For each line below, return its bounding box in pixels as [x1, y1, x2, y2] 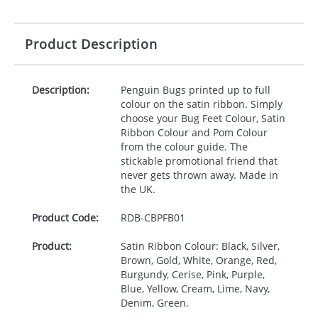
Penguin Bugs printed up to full [120, 83, 270, 97]
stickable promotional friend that [120, 154, 278, 168]
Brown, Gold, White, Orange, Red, [120, 253, 277, 267]
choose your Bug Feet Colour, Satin [120, 111, 285, 125]
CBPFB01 [143, 211, 185, 224]
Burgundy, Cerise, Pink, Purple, [120, 268, 265, 281]
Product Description [25, 35, 158, 53]
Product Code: [32, 211, 99, 224]
